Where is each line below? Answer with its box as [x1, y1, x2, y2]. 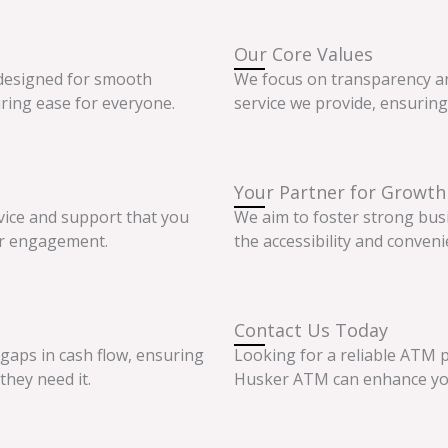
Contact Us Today [234, 317, 388, 342]
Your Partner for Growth [234, 179, 446, 204]
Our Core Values [234, 42, 373, 67]
